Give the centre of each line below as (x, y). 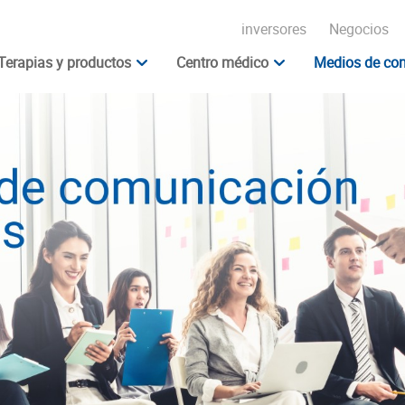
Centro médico (222, 62)
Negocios (359, 28)
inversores (274, 28)
